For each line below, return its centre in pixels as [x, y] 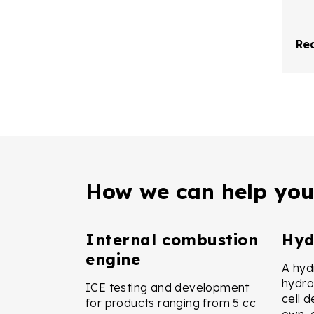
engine [113, 259]
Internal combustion [172, 239]
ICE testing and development [168, 287]
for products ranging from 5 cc [171, 302]
